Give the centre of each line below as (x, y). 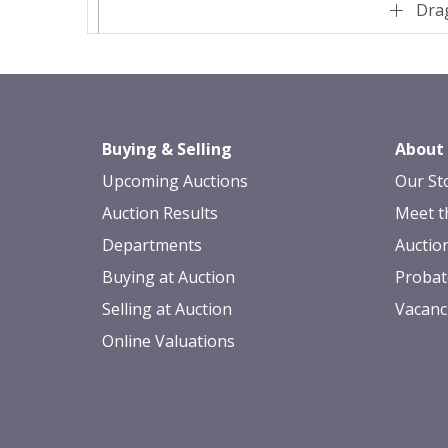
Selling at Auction (167, 309)
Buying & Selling (167, 149)
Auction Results (160, 213)
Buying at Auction (168, 277)
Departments (152, 245)
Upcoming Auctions (175, 181)
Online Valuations (168, 341)
